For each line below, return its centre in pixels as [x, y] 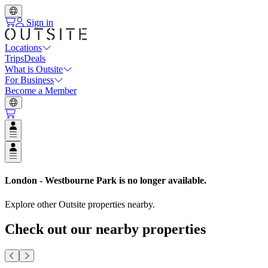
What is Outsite [34, 69]
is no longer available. [162, 181]
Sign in [39, 22]
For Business [29, 80]
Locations [23, 48]
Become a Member [41, 91]
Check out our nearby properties [105, 229]
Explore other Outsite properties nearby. [80, 204]
